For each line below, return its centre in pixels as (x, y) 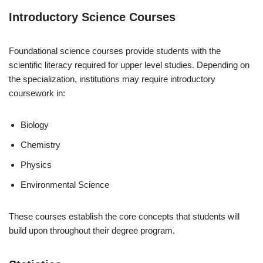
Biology (35, 124)
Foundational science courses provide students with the (115, 50)
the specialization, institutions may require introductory (112, 79)
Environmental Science (65, 184)
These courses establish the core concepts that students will (124, 216)
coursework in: (37, 93)
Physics (36, 164)
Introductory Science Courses (92, 17)
